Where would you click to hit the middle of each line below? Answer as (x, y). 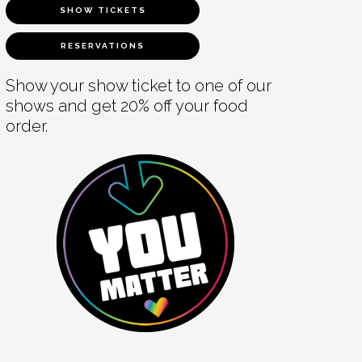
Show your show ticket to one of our (139, 86)
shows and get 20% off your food (127, 106)
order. (27, 126)
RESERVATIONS (103, 46)
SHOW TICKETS (103, 11)
